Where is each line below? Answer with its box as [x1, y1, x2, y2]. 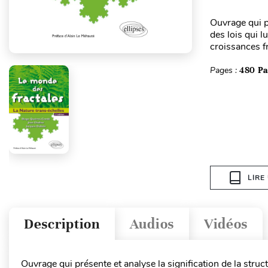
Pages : [209, 65, 239, 76]
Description [24, 215, 100, 233]
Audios [129, 215, 174, 233]
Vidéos [203, 215, 248, 233]
